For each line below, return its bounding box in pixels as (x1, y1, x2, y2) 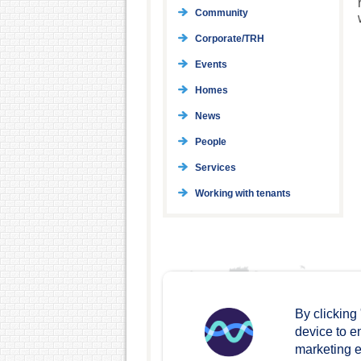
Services (194, 162, 236, 174)
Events (194, 59, 227, 71)
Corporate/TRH (194, 33, 264, 45)
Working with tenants (194, 188, 291, 200)
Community (194, 7, 248, 19)
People (194, 136, 226, 148)
